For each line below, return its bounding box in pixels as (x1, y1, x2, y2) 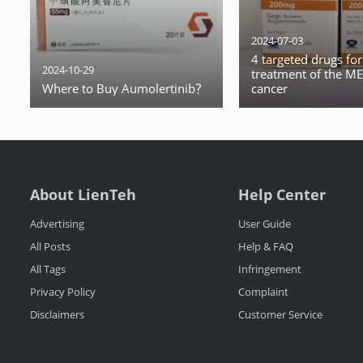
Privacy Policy (30, 284, 96, 299)
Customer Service (237, 307, 322, 322)
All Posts (30, 239, 70, 254)
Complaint (237, 284, 288, 299)
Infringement (237, 262, 301, 276)
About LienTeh (30, 185, 136, 204)
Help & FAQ (237, 239, 293, 254)
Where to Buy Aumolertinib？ (42, 80, 207, 96)
